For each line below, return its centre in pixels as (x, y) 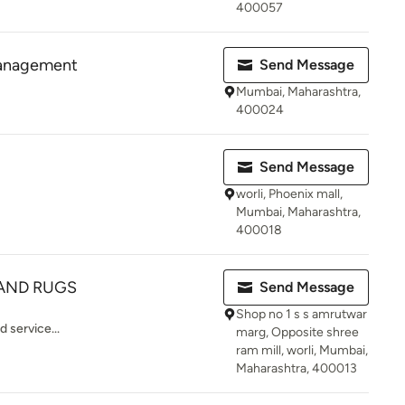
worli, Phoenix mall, (289, 194)
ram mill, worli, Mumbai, (302, 350)
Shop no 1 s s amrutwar (301, 314)
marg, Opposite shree (297, 332)
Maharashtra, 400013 (297, 368)
